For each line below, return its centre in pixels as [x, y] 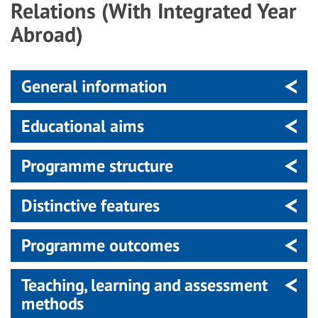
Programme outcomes [100, 245]
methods [53, 303]
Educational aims [83, 126]
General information [94, 86]
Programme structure [97, 166]
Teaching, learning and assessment [144, 285]
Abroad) [47, 34]
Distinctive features [91, 205]
